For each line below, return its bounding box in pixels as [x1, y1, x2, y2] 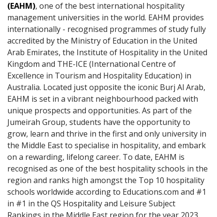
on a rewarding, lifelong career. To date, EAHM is [7, 152, 185, 162]
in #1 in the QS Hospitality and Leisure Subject [7, 198, 175, 209]
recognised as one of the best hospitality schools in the [7, 163, 208, 174]
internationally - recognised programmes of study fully [7, 24, 206, 34]
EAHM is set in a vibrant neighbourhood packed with [7, 93, 198, 104]
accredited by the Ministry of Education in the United [7, 35, 197, 46]
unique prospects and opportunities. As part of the [7, 105, 192, 116]
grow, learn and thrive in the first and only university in [7, 128, 206, 139]
